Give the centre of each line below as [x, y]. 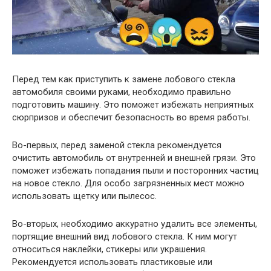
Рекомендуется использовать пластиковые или [112, 262]
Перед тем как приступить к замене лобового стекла [124, 79]
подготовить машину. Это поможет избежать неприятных [133, 104]
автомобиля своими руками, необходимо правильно [122, 92]
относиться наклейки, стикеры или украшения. [109, 249]
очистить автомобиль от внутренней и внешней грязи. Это [134, 158]
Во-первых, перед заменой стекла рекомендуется [117, 145]
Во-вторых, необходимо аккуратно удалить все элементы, [135, 224]
